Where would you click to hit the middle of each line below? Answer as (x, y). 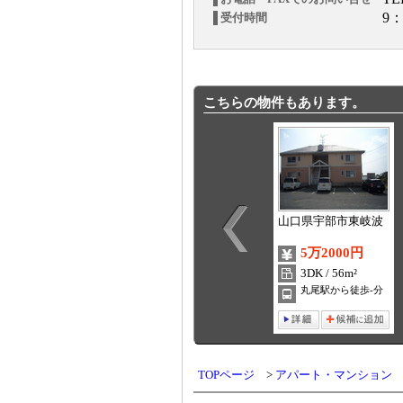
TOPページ (226, 375)
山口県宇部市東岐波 (330, 221)
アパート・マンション (333, 375)
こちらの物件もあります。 (284, 102)
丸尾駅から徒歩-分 (341, 290)
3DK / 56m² (328, 274)
